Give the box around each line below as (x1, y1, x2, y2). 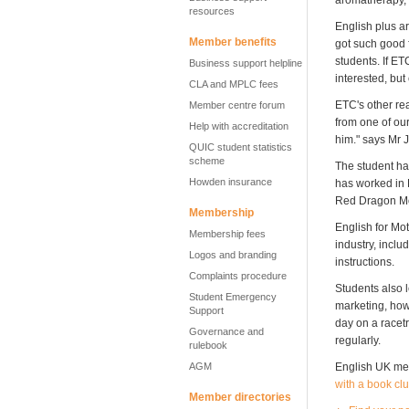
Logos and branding (189, 249, 277, 260)
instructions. (335, 256, 394, 268)
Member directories (189, 391, 291, 404)
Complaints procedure (189, 270, 287, 281)
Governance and (189, 326, 264, 337)
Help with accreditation (189, 121, 288, 131)
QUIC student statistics (189, 142, 292, 152)
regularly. (335, 334, 381, 347)
